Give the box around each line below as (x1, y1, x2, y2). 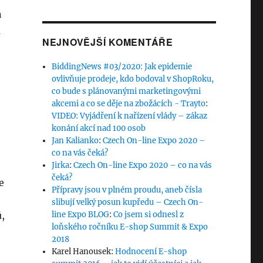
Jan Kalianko (52, 136, 99, 146)
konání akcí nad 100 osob (52, 123, 146, 134)
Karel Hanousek (52, 247, 112, 257)
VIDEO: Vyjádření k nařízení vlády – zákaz (52, 111, 208, 122)
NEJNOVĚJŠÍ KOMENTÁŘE (42, 35, 173, 49)
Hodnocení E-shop (115, 247, 187, 257)
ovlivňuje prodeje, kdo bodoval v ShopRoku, (52, 74, 214, 85)
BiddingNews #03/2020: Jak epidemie (52, 62, 193, 72)
